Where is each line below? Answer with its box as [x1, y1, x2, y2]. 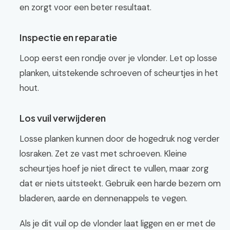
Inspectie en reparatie [20, 31, 117, 43]
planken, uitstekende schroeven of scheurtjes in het [20, 67, 218, 79]
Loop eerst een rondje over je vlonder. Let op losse [20, 52, 217, 64]
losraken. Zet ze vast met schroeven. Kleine [20, 148, 187, 159]
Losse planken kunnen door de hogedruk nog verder [20, 133, 220, 144]
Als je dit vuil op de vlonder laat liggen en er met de [20, 218, 216, 229]
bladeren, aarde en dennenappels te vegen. [20, 193, 187, 204]
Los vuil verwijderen [20, 112, 106, 124]
